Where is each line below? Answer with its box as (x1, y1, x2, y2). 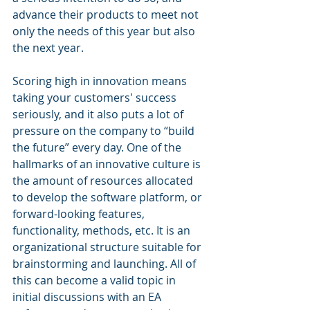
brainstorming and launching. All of (12, 256, 199, 272)
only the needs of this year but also (12, 24, 198, 39)
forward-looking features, (12, 206, 147, 222)
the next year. (12, 40, 84, 56)
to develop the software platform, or (12, 190, 205, 206)
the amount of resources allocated (12, 173, 196, 189)
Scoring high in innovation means (12, 73, 190, 89)
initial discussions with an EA (12, 289, 164, 305)
